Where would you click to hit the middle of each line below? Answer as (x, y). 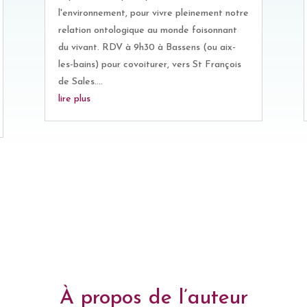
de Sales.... (80, 82)
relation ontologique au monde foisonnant (147, 31)
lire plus (74, 99)
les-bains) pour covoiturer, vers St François (149, 65)
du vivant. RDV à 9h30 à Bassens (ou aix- (147, 48)
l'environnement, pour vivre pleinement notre (153, 14)
